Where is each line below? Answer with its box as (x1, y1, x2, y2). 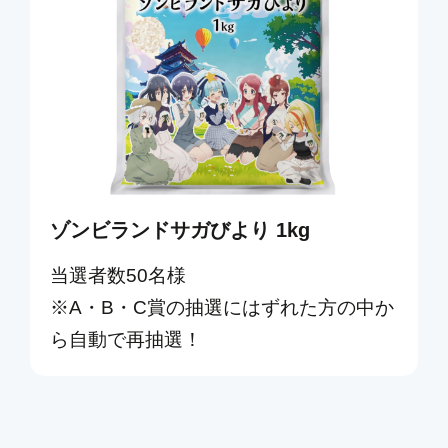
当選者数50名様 (50, 264, 186, 286)
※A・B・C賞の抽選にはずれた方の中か (50, 296, 394, 318)
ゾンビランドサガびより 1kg (50, 218, 310, 241)
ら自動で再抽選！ (50, 328, 202, 350)
